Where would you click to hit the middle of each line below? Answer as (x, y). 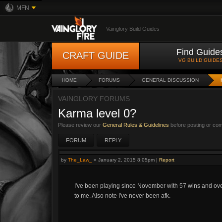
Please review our (80, 125)
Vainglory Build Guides (133, 29)
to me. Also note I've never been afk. (122, 196)
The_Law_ (80, 160)
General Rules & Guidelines (136, 125)
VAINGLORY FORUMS (94, 99)
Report (167, 160)
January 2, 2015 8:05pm (126, 160)
